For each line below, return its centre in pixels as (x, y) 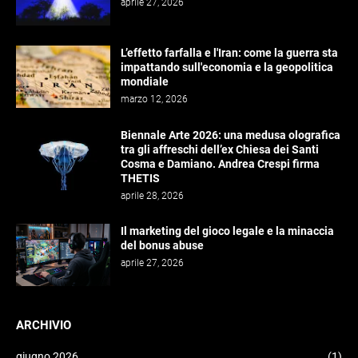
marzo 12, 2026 (154, 99)
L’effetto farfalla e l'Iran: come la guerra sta (229, 52)
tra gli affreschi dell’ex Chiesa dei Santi (220, 149)
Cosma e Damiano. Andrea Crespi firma (220, 163)
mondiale (145, 81)
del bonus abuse (162, 245)
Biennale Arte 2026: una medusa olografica (231, 135)
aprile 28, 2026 (152, 195)
